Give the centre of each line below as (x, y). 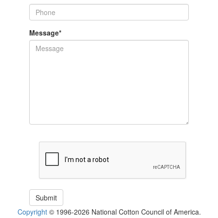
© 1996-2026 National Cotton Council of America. (124, 212)
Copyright (32, 212)
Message (44, 33)
